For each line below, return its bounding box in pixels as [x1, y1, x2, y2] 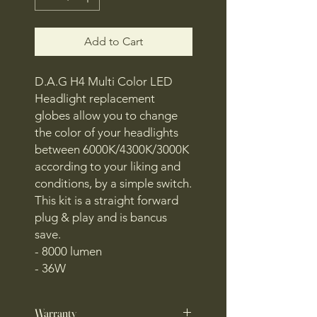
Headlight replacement [35, 91, 155, 105]
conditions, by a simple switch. [35, 175, 192, 190]
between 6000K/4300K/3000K [35, 142, 189, 156]
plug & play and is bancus [35, 209, 167, 224]
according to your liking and [35, 158, 180, 173]
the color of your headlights [35, 125, 178, 139]
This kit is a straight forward [35, 192, 178, 207]
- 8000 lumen [35, 243, 105, 258]
